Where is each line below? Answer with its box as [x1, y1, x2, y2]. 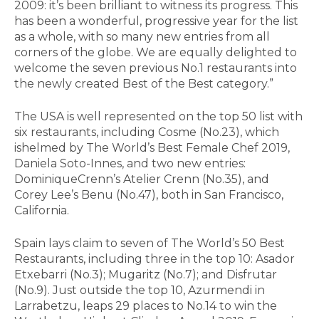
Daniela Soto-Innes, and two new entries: [14, 157, 246, 171]
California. [14, 204, 69, 218]
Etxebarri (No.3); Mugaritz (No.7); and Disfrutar [14, 268, 277, 282]
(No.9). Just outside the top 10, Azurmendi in [14, 283, 265, 298]
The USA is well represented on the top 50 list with [14, 110, 303, 124]
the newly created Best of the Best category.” [14, 77, 273, 91]
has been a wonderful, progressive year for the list [14, 14, 298, 28]
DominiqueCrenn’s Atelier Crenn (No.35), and [14, 172, 269, 187]
